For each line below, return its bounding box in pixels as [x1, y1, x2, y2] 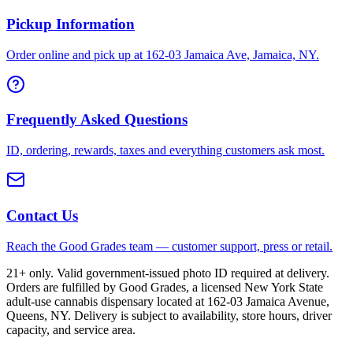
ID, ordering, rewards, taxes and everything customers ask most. [6, 143, 325, 158]
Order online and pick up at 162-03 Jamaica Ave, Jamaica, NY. [6, 47, 319, 61]
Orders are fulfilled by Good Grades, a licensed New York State [6, 280, 323, 294]
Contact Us [6, 206, 78, 224]
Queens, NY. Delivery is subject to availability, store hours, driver [6, 308, 332, 322]
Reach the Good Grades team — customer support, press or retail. [6, 239, 333, 253]
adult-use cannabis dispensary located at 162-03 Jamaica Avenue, [6, 294, 329, 308]
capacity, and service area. [6, 322, 136, 336]
